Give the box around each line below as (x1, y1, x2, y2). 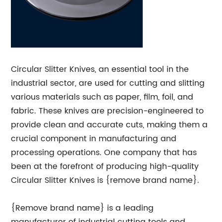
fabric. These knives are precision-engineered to (11, 105, 204, 117)
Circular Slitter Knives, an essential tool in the (11, 63, 189, 76)
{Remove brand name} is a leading (11, 202, 154, 215)
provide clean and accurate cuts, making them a (11, 118, 208, 131)
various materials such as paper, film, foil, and (11, 91, 194, 104)
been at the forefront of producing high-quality (11, 160, 199, 173)
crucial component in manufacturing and (11, 132, 177, 145)
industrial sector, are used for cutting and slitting (11, 77, 205, 90)
